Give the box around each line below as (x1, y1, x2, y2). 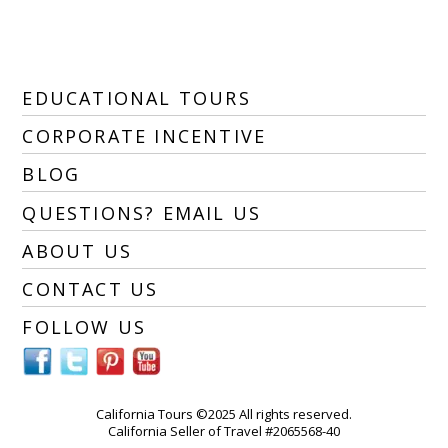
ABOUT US (22, 238, 132, 263)
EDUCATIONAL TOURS (22, 86, 251, 111)
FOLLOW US (22, 315, 147, 340)
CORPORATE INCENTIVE (22, 124, 267, 149)
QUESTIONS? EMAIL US (22, 200, 262, 225)
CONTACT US (22, 276, 159, 301)
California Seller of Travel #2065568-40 (108, 422, 340, 441)
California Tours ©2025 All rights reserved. (96, 405, 352, 424)
